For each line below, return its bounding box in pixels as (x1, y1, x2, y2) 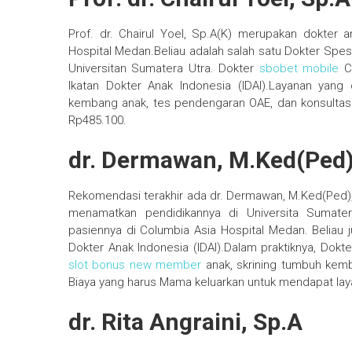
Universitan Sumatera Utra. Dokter (68, 61, 259, 76)
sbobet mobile (258, 61, 339, 76)
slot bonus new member (68, 258, 202, 273)
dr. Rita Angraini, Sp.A (68, 308, 302, 336)
